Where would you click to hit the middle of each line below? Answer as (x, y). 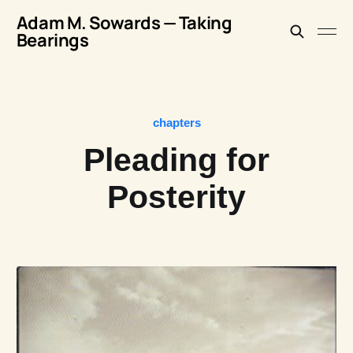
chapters (176, 123)
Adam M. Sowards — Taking (124, 23)
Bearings (52, 40)
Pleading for (176, 160)
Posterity (176, 197)
